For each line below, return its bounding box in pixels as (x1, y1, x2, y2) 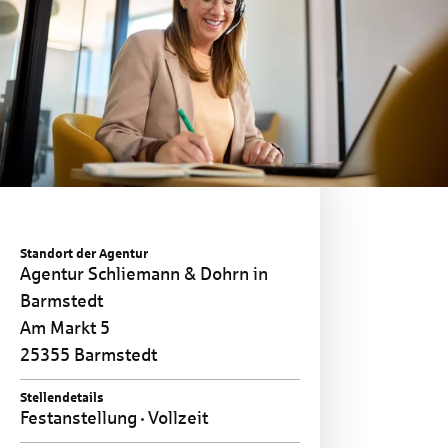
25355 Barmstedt (20, 344, 157, 365)
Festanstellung (20, 407, 141, 428)
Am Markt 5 (20, 317, 110, 338)
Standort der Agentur (20, 245, 148, 261)
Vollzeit (144, 407, 208, 428)
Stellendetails (20, 389, 104, 405)
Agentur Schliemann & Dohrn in (20, 263, 268, 284)
